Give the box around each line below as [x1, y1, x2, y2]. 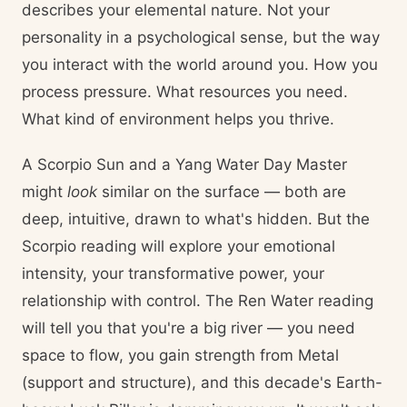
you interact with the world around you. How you [22, 55, 378, 74]
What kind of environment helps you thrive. [22, 110, 334, 128]
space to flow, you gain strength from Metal [22, 346, 339, 364]
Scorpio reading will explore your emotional [22, 237, 335, 255]
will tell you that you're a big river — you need [22, 319, 355, 337]
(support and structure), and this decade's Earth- [22, 373, 382, 392]
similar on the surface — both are [97, 183, 346, 201]
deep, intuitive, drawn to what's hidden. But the [22, 210, 370, 228]
